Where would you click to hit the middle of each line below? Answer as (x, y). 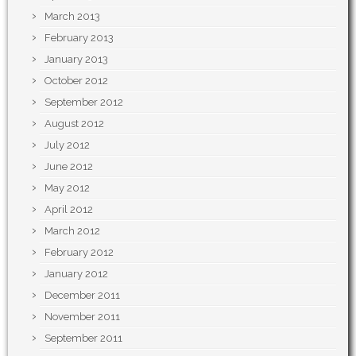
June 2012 (69, 166)
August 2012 (74, 124)
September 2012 (84, 102)
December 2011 (82, 295)
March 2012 (72, 231)
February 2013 (79, 38)
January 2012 (76, 274)
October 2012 (76, 81)
